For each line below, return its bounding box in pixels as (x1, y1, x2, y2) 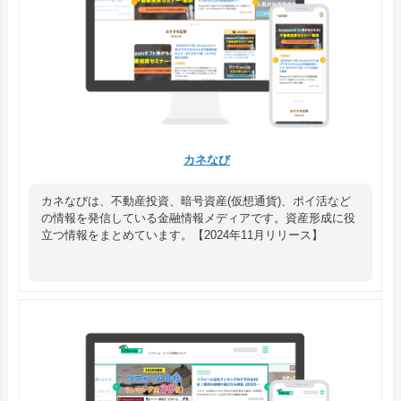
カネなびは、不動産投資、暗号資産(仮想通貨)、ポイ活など (41, 194, 351, 209)
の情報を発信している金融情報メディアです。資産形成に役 (41, 211, 355, 226)
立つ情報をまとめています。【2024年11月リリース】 (41, 228, 323, 243)
